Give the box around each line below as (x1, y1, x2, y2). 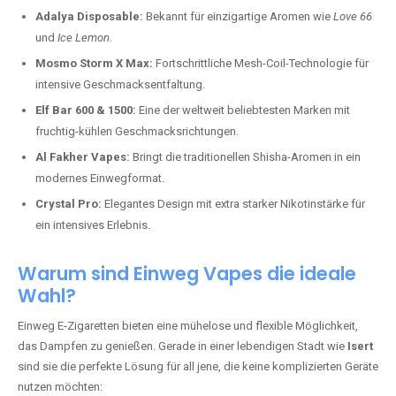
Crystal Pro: (35, 197, 102, 210)
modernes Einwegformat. (35, 171, 164, 185)
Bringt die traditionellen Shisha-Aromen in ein (130, 150, 361, 164)
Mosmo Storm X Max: (35, 57, 153, 70)
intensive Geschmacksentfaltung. (35, 78, 205, 91)
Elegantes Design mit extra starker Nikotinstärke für (102, 197, 365, 210)
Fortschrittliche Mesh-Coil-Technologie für (153, 57, 369, 70)
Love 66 (333, 10, 372, 23)
